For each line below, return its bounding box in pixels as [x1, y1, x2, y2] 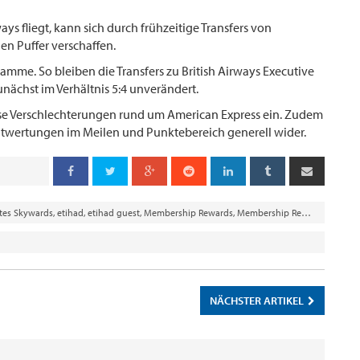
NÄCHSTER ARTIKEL [210, 292, 306, 308]
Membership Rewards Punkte [237, 206, 301, 219]
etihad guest [88, 206, 140, 219]
